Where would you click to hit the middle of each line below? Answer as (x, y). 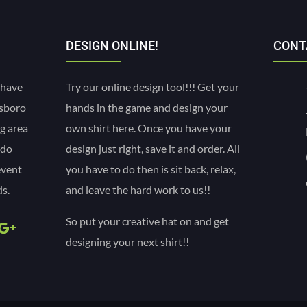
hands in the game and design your (147, 107)
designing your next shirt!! (128, 241)
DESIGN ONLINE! (112, 45)
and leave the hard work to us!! (138, 189)
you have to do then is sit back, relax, (151, 169)
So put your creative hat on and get (148, 221)
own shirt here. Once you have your (149, 127)
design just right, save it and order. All (153, 148)
